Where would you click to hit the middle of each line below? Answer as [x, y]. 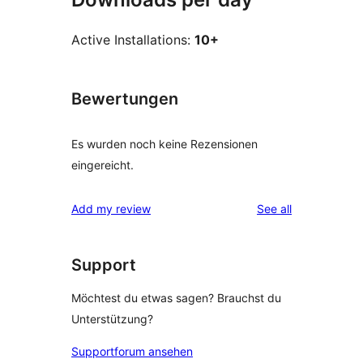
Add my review [111, 208]
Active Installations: [133, 39]
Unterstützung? [112, 319]
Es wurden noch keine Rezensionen [164, 143]
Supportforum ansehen [132, 352]
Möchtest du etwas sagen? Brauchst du [176, 298]
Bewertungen [125, 98]
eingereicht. [102, 164]
